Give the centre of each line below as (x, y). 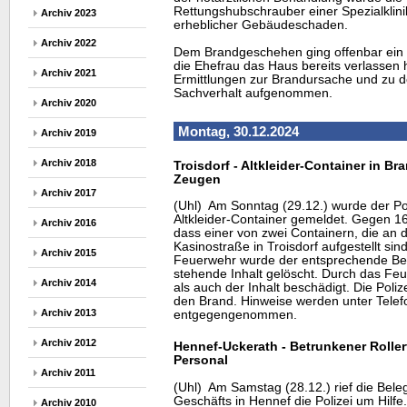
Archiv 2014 (69, 283)
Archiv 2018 (69, 163)
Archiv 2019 (69, 133)
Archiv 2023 (69, 13)
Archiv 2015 (69, 253)
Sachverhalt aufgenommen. (253, 93)
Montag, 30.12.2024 (238, 131)
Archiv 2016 (69, 223)
